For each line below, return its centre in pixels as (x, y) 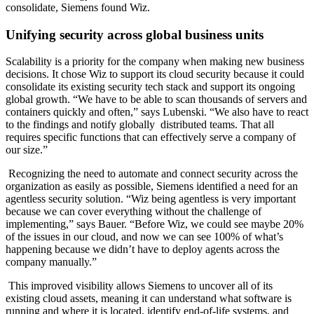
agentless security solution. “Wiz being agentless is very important (151, 199)
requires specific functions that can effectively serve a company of (151, 137)
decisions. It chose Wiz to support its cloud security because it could (155, 74)
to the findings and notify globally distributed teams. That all (140, 125)
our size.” (28, 150)
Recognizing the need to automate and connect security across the (152, 174)
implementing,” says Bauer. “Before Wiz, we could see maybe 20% (155, 224)
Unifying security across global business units (136, 34)
